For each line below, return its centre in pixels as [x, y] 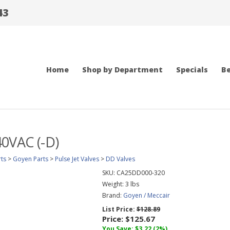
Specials [192, 70]
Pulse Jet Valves [77, 159]
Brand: [112, 195]
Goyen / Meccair [146, 195]
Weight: [113, 184]
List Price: [119, 209]
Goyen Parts [31, 159]
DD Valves [120, 159]
